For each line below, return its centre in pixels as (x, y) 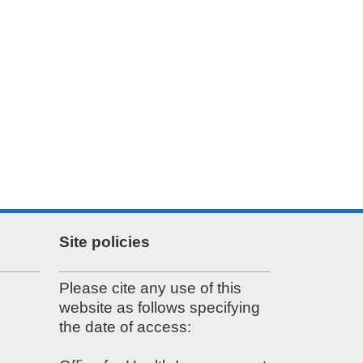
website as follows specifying (160, 307)
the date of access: (125, 327)
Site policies (105, 241)
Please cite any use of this (150, 288)
